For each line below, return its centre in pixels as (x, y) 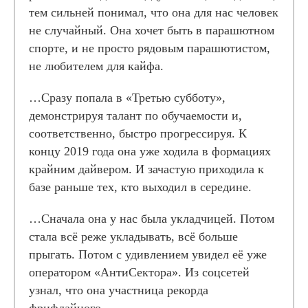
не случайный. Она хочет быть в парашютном (152, 30)
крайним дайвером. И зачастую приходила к (146, 169)
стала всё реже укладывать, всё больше (133, 236)
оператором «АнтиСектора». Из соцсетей (139, 272)
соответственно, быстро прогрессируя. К (138, 133)
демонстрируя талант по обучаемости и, (135, 115)
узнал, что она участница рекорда (119, 290)
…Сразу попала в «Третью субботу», (127, 98)
